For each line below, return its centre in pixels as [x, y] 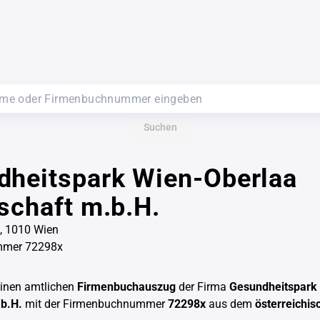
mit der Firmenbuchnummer [95, 304]
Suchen [160, 127]
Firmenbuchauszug [126, 287]
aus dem [230, 304]
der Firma [202, 287]
